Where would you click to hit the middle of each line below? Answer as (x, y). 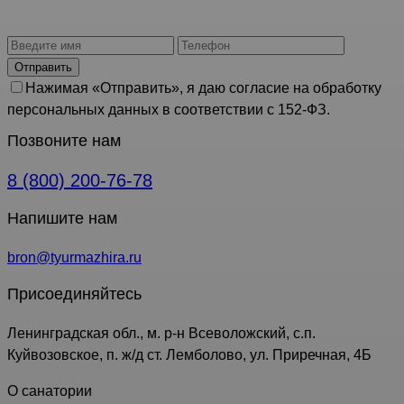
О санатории (50, 390)
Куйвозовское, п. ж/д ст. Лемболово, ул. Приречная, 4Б (189, 354)
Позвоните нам (64, 140)
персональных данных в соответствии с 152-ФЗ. (169, 109)
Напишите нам (62, 218)
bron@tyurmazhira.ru (74, 257)
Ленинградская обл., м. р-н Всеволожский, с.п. (161, 333)
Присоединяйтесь (74, 294)
